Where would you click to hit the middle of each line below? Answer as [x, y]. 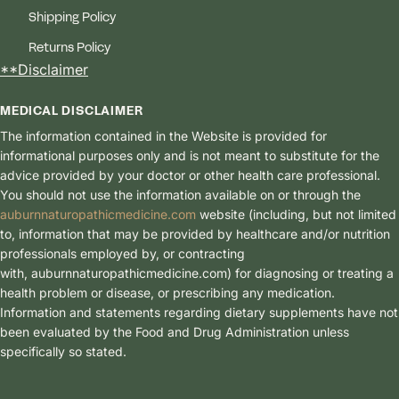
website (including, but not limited [296, 215]
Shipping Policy [72, 18]
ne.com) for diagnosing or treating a [289, 273]
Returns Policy [69, 49]
